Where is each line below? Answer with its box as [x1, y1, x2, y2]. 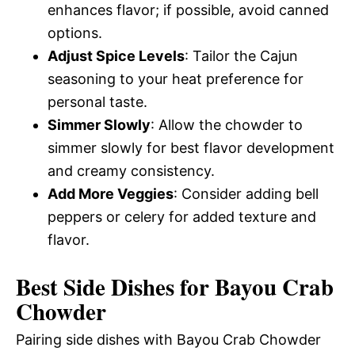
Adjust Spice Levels [48, 47, 185, 64]
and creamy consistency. [48, 162, 215, 179]
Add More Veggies [48, 185, 174, 202]
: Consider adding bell [174, 185, 319, 202]
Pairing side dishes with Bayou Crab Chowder [16, 330, 321, 348]
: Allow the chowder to [151, 116, 303, 133]
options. [48, 24, 102, 41]
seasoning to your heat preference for [48, 70, 303, 87]
